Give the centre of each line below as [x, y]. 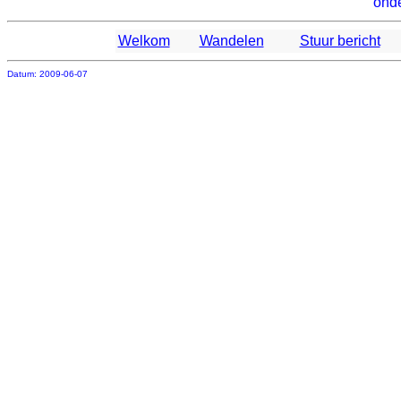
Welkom [144, 41]
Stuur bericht [340, 41]
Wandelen [231, 41]
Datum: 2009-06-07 [47, 74]
